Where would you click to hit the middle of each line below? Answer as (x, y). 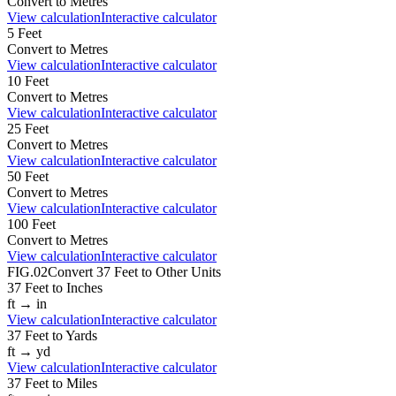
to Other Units (179, 271)
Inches (84, 287)
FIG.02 (27, 271)
